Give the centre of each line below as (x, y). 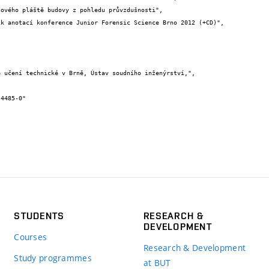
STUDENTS (39, 216)
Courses (31, 237)
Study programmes (53, 258)
